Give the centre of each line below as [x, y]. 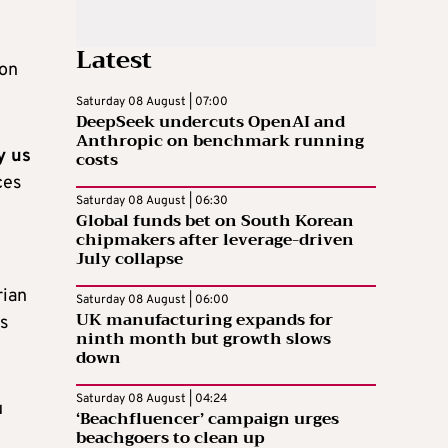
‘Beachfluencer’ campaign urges [207, 418]
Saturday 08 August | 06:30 [152, 200]
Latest [114, 59]
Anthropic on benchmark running [220, 140]
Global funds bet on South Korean [215, 220]
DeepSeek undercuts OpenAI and [210, 121]
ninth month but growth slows [203, 338]
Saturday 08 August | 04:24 [151, 398]
